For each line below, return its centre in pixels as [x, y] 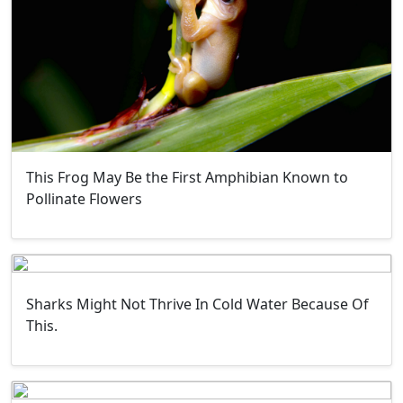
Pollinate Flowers [84, 198]
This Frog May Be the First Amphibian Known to [187, 177]
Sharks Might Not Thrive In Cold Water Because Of [197, 304]
